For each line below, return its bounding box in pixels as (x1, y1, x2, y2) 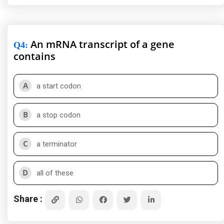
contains (13, 49, 55, 63)
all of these (36, 168, 73, 177)
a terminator (36, 139, 77, 148)
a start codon (36, 81, 81, 90)
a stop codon (36, 110, 80, 119)
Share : (13, 193, 42, 204)
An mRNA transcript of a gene (28, 37, 174, 51)
